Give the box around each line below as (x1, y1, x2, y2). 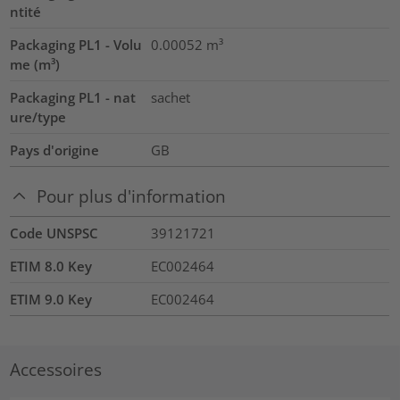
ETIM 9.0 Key (10, 290, 93, 309)
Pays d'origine (10, 140, 100, 159)
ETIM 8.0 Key (10, 257, 93, 276)
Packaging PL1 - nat (10, 87, 137, 106)
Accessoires (10, 357, 103, 380)
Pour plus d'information (37, 185, 227, 208)
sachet (150, 87, 190, 106)
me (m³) (10, 54, 61, 73)
